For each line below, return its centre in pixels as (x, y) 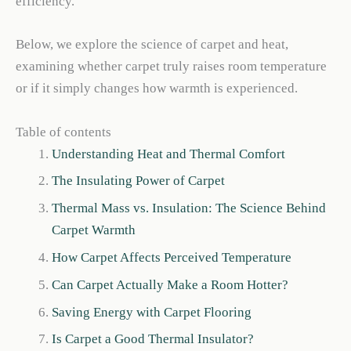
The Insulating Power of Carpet (138, 181)
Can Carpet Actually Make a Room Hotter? (170, 284)
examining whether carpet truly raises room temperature (171, 67)
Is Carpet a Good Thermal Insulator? (152, 339)
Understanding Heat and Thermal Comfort (168, 154)
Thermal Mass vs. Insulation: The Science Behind (188, 208)
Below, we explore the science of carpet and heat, (152, 45)
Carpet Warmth (93, 230)
